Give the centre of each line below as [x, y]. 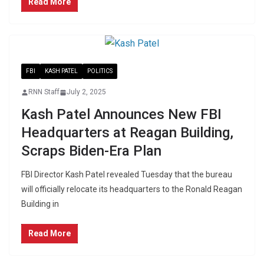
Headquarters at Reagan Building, [127, 133]
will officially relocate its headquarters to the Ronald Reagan [132, 189]
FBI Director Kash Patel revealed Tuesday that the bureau [127, 174]
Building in [40, 204]
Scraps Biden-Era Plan [91, 151]
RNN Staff [44, 92]
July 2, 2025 [86, 92]
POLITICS [100, 71]
